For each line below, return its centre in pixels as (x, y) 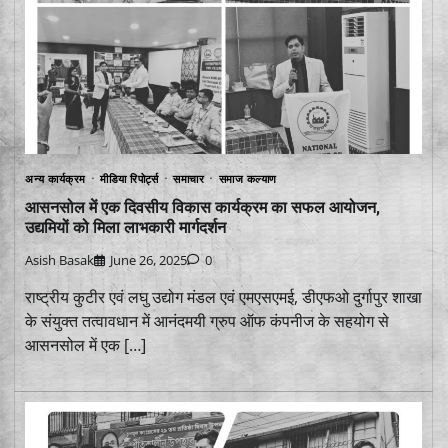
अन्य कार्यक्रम (55, 179)
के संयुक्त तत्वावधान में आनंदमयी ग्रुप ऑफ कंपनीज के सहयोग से (207, 320)
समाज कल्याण (247, 179)
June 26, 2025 (148, 259)
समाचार (188, 179)
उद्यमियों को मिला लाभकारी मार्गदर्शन (125, 227)
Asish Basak (59, 259)
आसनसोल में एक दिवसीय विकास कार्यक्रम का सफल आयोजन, (202, 207)
